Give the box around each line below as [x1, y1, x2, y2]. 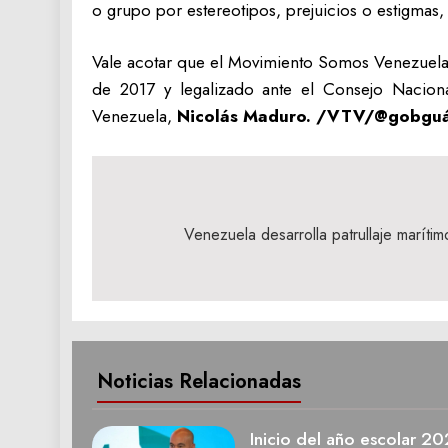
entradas [111, 256, 209, 292]
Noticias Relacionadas [97, 365, 301, 396]
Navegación [111, 184, 244, 220]
